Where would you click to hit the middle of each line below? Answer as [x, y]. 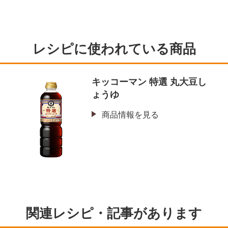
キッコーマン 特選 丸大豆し [149, 82]
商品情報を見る [130, 115]
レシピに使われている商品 [114, 49]
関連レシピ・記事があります [114, 213]
